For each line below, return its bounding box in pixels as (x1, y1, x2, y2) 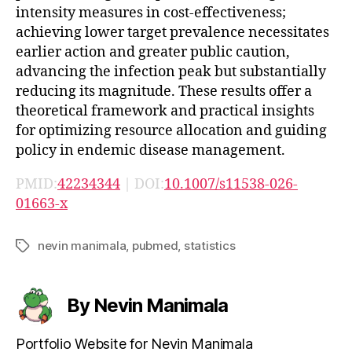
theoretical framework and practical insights (16, 101, 314, 120)
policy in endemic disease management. (16, 141, 285, 159)
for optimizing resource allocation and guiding (16, 121, 327, 140)
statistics (183, 237, 236, 253)
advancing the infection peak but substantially (16, 62, 326, 81)
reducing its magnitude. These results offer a (16, 82, 312, 101)
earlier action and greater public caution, (16, 42, 290, 61)
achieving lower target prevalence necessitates (16, 23, 329, 42)
